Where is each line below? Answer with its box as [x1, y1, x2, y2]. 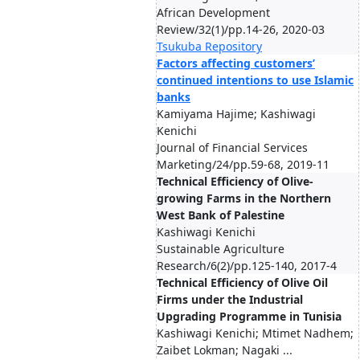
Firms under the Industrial [157, 292, 303, 307]
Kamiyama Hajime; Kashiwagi [157, 106, 316, 121]
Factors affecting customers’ [157, 55, 315, 71]
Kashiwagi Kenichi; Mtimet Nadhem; [157, 325, 354, 341]
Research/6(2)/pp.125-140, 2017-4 [157, 258, 337, 273]
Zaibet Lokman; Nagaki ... [157, 342, 292, 358]
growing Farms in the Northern [157, 190, 331, 206]
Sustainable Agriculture [157, 241, 284, 256]
